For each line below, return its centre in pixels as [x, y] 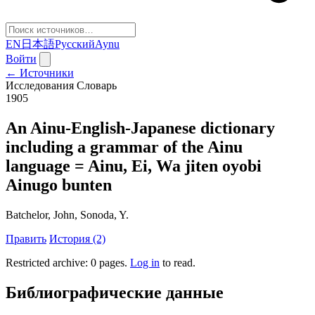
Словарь [97, 85]
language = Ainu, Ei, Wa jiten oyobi [134, 166]
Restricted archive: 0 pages [65, 262]
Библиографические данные [115, 292]
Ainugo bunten [59, 185]
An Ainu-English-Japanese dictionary [140, 128]
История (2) [77, 238]
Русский [75, 44]
